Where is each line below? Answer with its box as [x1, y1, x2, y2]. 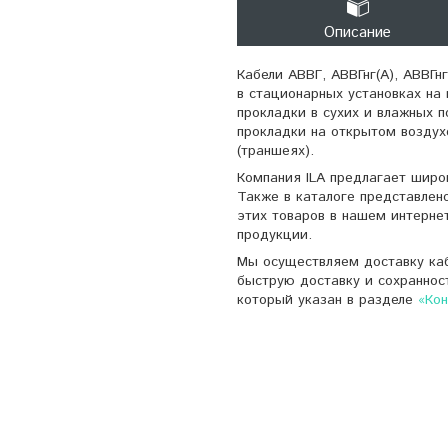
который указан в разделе [237, 289, 418, 310]
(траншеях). [237, 140, 314, 161]
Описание [324, 21, 391, 43]
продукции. [237, 224, 312, 245]
